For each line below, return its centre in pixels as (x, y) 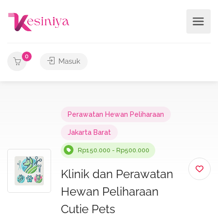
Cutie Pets (88, 209)
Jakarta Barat (89, 132)
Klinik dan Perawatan (117, 174)
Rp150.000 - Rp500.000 (114, 150)
